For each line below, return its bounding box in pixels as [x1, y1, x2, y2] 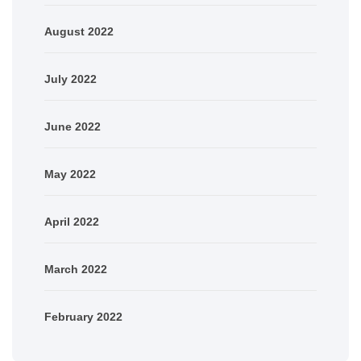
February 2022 [44, 309, 122, 323]
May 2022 [44, 167, 96, 180]
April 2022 [44, 214, 99, 228]
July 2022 [44, 72, 97, 85]
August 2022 [44, 24, 114, 38]
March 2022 [44, 262, 107, 276]
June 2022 [44, 119, 101, 133]
